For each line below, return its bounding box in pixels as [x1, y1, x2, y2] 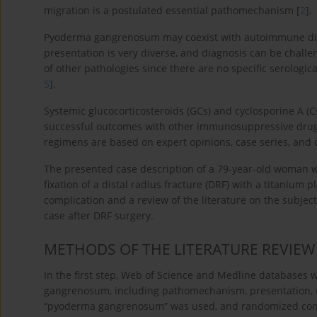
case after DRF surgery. [44, 209, 154, 223]
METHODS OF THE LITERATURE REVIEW [44, 238, 315, 259]
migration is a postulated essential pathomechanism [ [44, 4, 300, 18]
